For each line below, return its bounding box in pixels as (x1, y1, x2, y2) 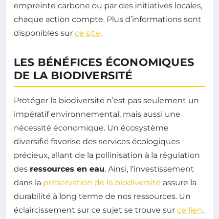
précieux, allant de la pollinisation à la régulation (14, 151, 200, 160)
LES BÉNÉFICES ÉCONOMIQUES (14, 56, 195, 69)
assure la (161, 178, 197, 188)
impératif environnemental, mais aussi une (14, 109, 180, 119)
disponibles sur (14, 28, 75, 38)
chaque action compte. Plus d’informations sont (14, 15, 201, 24)
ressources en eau (30, 164, 105, 174)
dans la (14, 178, 43, 188)
